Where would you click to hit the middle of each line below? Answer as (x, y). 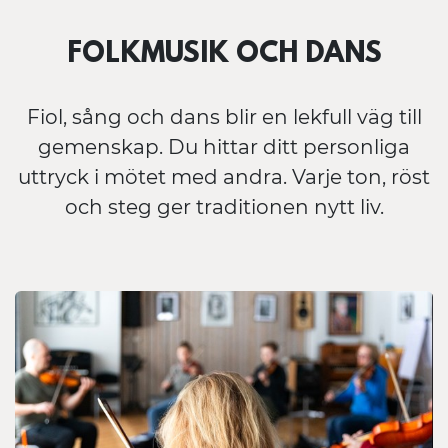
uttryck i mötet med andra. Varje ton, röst (224, 176)
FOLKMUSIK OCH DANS (224, 54)
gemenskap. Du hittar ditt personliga (224, 146)
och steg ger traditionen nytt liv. (224, 206)
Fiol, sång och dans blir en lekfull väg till (224, 116)
